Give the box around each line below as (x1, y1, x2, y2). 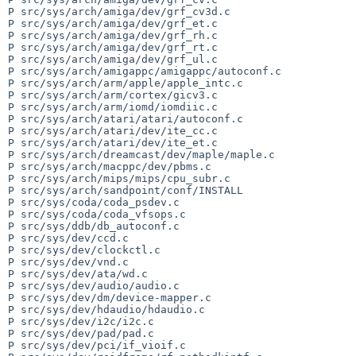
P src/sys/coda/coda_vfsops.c (8, 207, 186, 220)
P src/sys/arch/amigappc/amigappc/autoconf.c (8, 64, 281, 77)
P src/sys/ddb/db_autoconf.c (8, 219, 180, 232)
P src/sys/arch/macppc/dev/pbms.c (8, 160, 211, 172)
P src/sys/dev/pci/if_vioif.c (8, 339, 186, 351)
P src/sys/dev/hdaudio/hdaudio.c (8, 303, 205, 315)
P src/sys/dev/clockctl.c (8, 243, 161, 256)
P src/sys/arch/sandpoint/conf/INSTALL (8, 184, 243, 196)
